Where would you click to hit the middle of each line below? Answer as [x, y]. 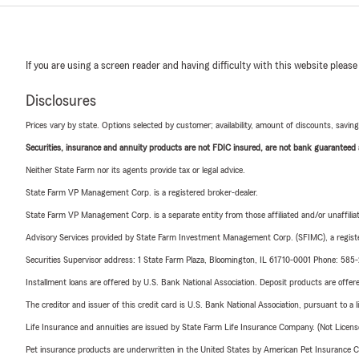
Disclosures [61, 101]
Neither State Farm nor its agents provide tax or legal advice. [135, 169]
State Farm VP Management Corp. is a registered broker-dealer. [142, 192]
